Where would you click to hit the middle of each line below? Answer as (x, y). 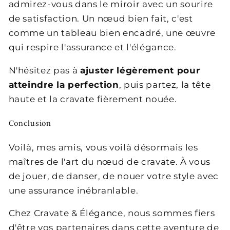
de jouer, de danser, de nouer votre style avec (113, 176)
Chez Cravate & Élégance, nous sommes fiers (112, 213)
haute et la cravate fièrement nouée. (93, 99)
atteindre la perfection (64, 84)
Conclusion (30, 123)
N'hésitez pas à (44, 70)
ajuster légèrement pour (140, 70)
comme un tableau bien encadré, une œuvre (112, 33)
